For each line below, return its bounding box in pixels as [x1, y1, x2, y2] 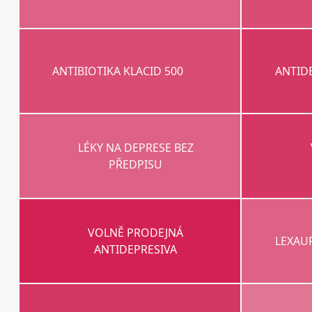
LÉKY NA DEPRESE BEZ [77, 140, 194, 156]
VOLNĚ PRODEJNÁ [88, 225, 183, 241]
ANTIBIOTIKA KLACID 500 [52, 63, 184, 79]
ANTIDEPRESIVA [94, 242, 177, 258]
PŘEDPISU [109, 157, 162, 173]
